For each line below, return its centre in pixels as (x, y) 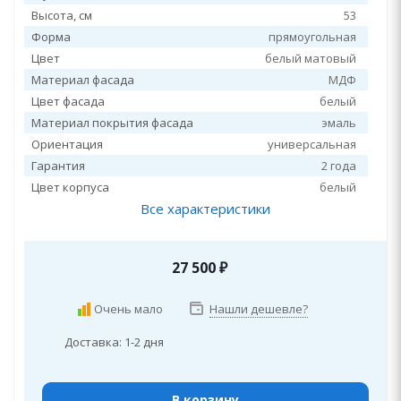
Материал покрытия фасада (112, 123)
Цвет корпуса (70, 187)
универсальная (312, 144)
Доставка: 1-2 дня (114, 342)
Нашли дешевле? (258, 309)
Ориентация (67, 144)
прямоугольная (312, 37)
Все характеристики (205, 209)
